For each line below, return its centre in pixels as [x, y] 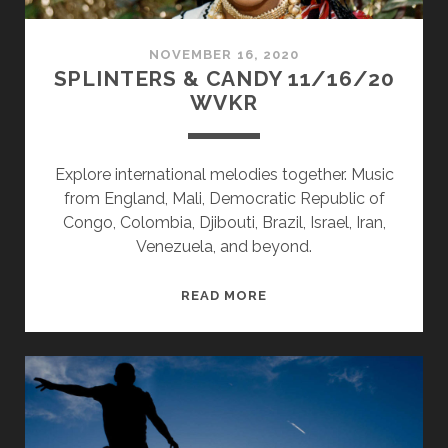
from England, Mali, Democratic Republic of [224, 199]
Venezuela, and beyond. [224, 247]
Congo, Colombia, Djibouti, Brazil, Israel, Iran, [224, 223]
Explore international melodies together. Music [224, 175]
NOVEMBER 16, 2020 [224, 55]
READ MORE [224, 296]
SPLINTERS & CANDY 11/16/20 [224, 79]
